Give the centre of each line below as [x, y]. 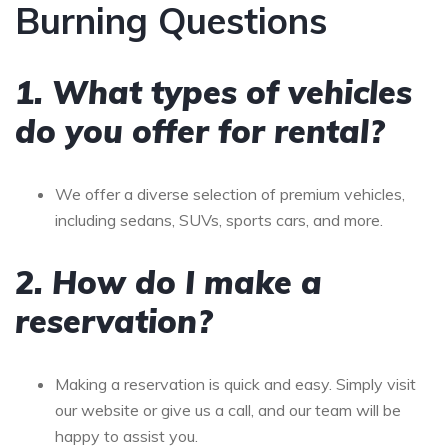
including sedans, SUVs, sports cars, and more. [219, 219]
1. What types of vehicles [213, 91]
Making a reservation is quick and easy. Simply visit [235, 383]
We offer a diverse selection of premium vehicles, [230, 193]
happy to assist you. [126, 435]
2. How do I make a [168, 281]
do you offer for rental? [199, 130]
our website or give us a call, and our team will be [228, 409]
